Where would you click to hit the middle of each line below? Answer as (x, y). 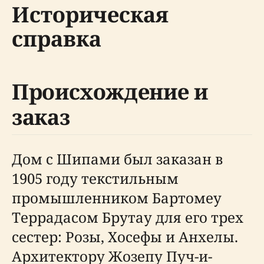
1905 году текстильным (95, 179)
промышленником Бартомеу (117, 198)
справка (57, 39)
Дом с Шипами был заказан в (117, 159)
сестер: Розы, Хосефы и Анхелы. (125, 237)
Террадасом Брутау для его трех (128, 217)
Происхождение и (110, 92)
